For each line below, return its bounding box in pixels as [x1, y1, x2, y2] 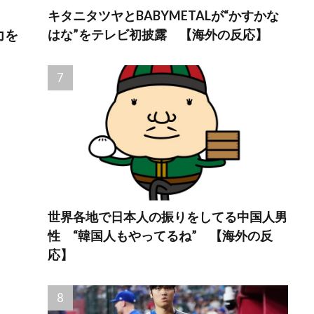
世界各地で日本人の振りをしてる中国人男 [48, 208, 288, 224]
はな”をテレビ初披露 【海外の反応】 [48, 27, 268, 43]
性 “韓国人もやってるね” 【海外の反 [48, 227, 273, 243]
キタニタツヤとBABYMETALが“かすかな [48, 8, 280, 24]
